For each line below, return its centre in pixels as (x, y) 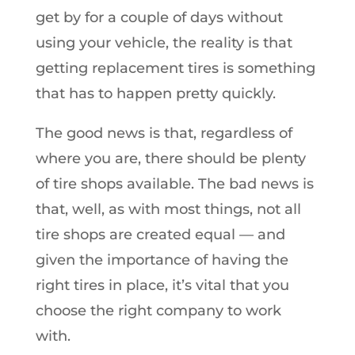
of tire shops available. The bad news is (174, 184)
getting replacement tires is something (175, 68)
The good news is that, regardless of (164, 133)
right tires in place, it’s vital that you (162, 285)
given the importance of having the (162, 260)
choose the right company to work (158, 311)
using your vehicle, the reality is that (164, 43)
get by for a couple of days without (159, 17)
